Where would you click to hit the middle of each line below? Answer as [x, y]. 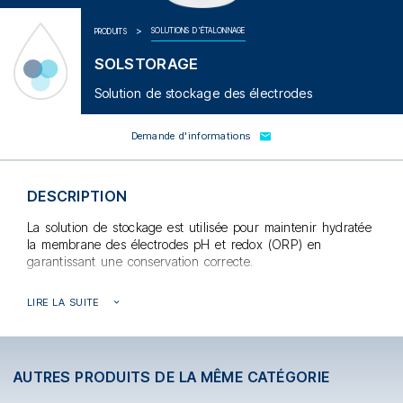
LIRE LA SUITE [65, 302]
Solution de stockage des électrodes [203, 93]
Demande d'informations [191, 136]
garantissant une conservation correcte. [143, 261]
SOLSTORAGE [146, 63]
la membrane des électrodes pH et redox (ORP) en [175, 244]
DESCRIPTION [77, 196]
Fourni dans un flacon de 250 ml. [128, 291]
